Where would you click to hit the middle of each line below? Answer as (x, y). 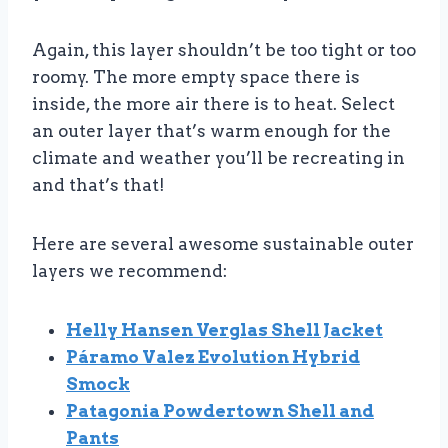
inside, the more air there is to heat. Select (213, 103)
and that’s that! (98, 184)
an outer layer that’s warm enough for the (211, 130)
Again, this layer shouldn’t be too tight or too (224, 49)
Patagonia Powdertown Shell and (220, 410)
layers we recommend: (129, 270)
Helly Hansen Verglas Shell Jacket (224, 329)
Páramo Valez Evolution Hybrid (213, 356)
